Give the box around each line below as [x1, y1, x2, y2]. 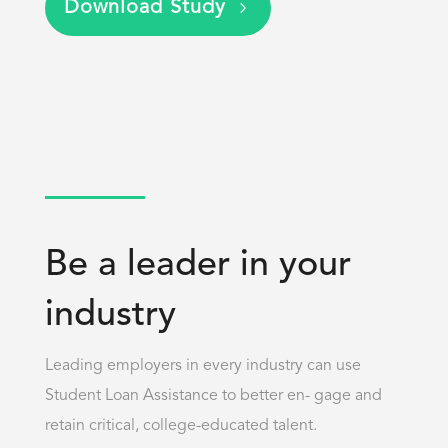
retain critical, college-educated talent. [44, 417, 317, 434]
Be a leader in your [44, 247, 351, 284]
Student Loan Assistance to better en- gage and [44, 387, 382, 404]
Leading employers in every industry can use [44, 357, 361, 374]
